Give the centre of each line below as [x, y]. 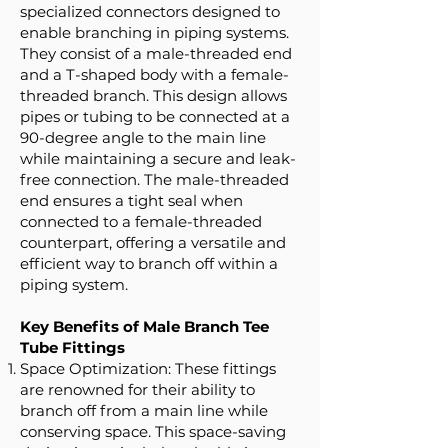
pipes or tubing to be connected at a [155, 116]
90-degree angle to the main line [143, 137]
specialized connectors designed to [150, 11]
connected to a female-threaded [141, 221]
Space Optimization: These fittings [148, 368]
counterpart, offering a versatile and [153, 242]
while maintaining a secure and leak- [158, 158]
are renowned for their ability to [137, 389]
